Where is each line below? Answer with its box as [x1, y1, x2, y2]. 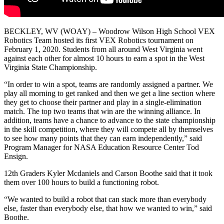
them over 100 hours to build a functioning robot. [4, 177, 159, 186]
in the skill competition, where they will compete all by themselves [4, 124, 213, 133]
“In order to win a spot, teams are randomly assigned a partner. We [4, 79, 213, 88]
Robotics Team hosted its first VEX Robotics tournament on [4, 35, 193, 44]
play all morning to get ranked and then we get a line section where [4, 88, 215, 97]
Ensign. [4, 151, 28, 160]
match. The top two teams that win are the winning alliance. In [4, 106, 200, 115]
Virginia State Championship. [4, 62, 97, 71]
